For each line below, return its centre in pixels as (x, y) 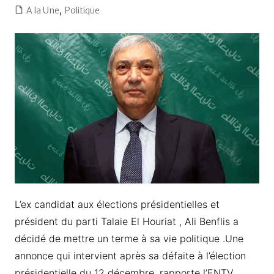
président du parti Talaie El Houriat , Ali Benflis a (126, 222)
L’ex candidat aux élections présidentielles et (117, 205)
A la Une (43, 10)
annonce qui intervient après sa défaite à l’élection (130, 256)
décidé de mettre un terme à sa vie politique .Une (129, 239)
